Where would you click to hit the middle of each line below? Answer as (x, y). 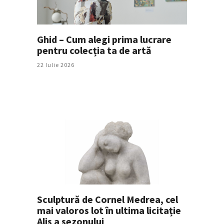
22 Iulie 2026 (56, 65)
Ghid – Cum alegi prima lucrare (104, 39)
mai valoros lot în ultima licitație (109, 210)
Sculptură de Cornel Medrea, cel (107, 199)
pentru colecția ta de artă (94, 50)
